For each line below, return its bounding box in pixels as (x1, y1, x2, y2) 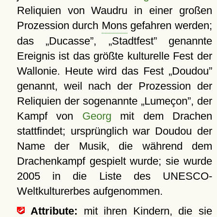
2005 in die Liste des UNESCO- (16, 170, 212, 183)
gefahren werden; (127, 19, 212, 32)
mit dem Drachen (111, 110, 212, 123)
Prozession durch (16, 19, 102, 32)
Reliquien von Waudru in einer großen (16, 4, 212, 17)
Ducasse (49, 35, 91, 47)
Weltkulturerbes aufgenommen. (16, 185, 163, 198)
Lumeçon (144, 95, 187, 108)
